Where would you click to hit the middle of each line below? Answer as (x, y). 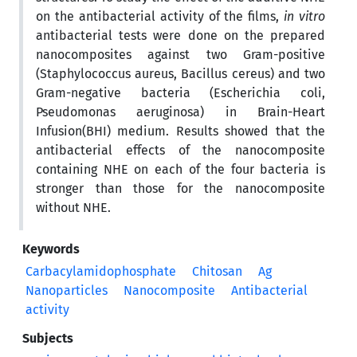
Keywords (51, 249)
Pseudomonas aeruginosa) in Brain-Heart (180, 112)
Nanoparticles (67, 290)
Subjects (48, 338)
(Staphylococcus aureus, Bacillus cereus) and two (180, 73)
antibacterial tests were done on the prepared (180, 35)
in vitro (304, 16)
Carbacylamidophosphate (101, 271)
